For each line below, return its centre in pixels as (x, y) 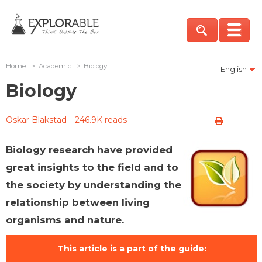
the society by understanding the (94, 185)
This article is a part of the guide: (132, 248)
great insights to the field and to (92, 167)
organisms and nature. (65, 220)
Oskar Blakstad (36, 120)
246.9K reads (101, 120)
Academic (55, 66)
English (234, 69)
